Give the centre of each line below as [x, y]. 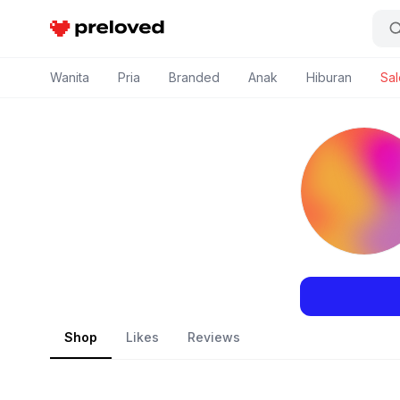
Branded [194, 77]
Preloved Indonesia [110, 30]
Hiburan [329, 77]
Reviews [214, 337]
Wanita [70, 77]
